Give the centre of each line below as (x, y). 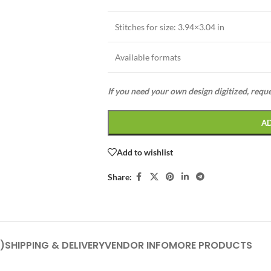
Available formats (148, 57)
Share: (119, 177)
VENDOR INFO (137, 245)
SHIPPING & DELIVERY (55, 245)
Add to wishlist (145, 152)
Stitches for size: (145, 27)
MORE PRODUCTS (211, 245)
